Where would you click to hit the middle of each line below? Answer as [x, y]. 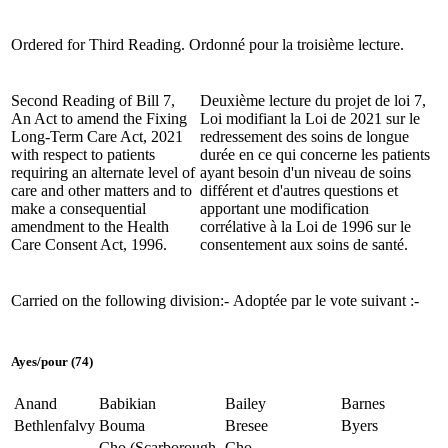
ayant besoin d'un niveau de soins [305, 172]
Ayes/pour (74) [52, 361]
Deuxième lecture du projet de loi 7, [313, 100]
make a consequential [78, 208]
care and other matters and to [101, 190]
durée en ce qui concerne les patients [315, 154]
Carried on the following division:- [120, 300]
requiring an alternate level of [103, 172]
